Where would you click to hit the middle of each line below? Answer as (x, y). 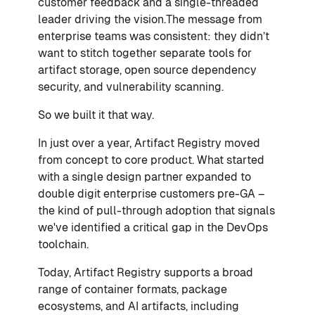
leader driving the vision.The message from (150, 19)
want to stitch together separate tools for (145, 53)
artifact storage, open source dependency (147, 70)
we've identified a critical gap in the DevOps (153, 227)
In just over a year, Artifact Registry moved (149, 143)
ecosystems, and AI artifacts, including (139, 306)
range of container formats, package (133, 289)
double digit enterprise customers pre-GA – (152, 193)
